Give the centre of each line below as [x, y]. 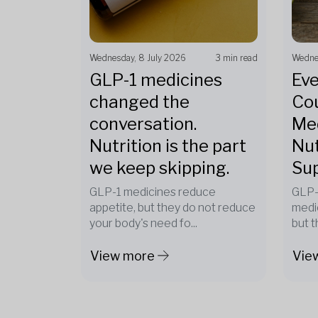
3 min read [236, 58]
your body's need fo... [143, 223]
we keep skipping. [159, 168]
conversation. [143, 124]
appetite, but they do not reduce [172, 208]
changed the [139, 102]
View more [122, 256]
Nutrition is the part [168, 146]
